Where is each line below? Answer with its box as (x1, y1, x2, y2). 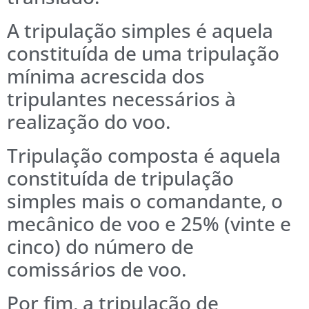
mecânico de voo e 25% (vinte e (7, 210, 291, 237)
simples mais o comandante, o (7, 187, 283, 214)
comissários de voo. (7, 255, 187, 282)
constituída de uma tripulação (7, 39, 279, 66)
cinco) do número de (7, 232, 194, 259)
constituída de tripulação (7, 164, 234, 191)
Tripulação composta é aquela (7, 141, 281, 168)
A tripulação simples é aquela (7, 17, 273, 43)
